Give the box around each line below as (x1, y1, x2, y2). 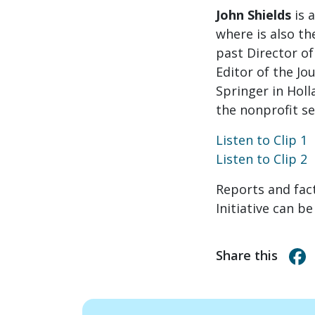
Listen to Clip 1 (216, 131, 307, 148)
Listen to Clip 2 (216, 150, 307, 167)
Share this (216, 247, 278, 264)
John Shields (216, 6, 291, 23)
